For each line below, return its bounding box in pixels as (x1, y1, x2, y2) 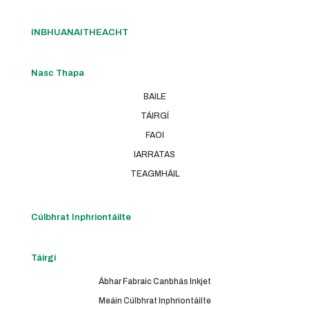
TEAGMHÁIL (130, 169, 179, 179)
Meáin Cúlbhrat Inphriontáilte (98, 296, 211, 306)
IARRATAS (134, 150, 175, 160)
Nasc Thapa (31, 68, 84, 79)
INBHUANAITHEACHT (31, 28, 128, 38)
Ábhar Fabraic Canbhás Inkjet (98, 277, 211, 287)
